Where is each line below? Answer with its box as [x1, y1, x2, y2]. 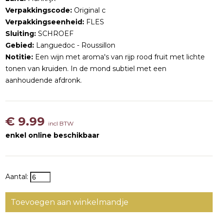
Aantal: [5, 172, 31, 181]
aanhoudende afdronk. [5, 76, 82, 85]
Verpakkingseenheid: [5, 18, 85, 26]
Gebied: [5, 41, 35, 50]
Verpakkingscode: [5, 6, 73, 15]
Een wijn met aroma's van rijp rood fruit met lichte [33, 53, 205, 61]
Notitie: [5, 53, 34, 61]
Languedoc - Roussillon [34, 41, 116, 50]
